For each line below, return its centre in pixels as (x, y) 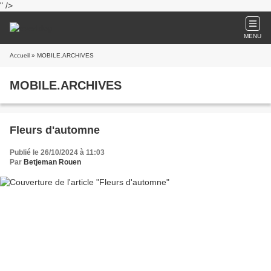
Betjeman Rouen (52, 162)
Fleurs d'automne (55, 130)
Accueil (20, 55)
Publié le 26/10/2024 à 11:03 (57, 152)
